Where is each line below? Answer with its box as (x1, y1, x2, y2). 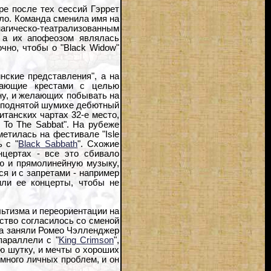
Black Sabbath (18, 139, 78, 149)
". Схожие (77, 139, 120, 149)
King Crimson (58, 235, 114, 245)
